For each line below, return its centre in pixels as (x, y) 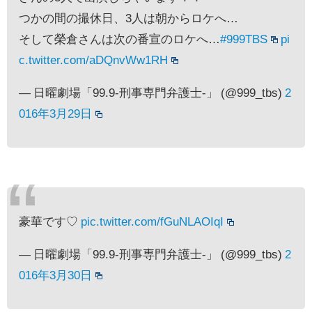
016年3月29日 (55, 113)
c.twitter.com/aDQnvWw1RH (93, 59)
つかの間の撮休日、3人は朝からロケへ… (128, 17)
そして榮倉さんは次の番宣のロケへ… (119, 38)
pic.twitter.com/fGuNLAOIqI (152, 221)
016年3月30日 (55, 274)
